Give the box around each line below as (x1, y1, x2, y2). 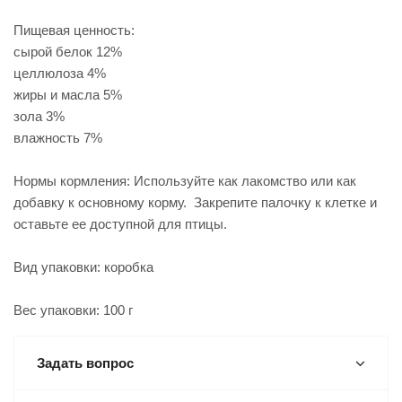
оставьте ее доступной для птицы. (13, 216, 227, 232)
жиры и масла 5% (13, 87, 122, 102)
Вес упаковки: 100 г (13, 302, 133, 318)
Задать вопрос (37, 355, 134, 371)
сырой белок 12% (13, 44, 122, 59)
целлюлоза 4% (13, 66, 106, 81)
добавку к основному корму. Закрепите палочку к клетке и (13, 195, 377, 210)
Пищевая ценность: (13, 22, 135, 38)
